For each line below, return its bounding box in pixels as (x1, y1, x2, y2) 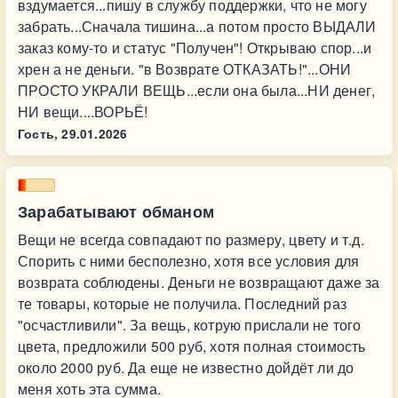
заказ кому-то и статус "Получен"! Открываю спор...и (18, 37, 372, 58)
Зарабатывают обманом (18, 200, 214, 223)
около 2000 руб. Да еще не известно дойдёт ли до (18, 357, 354, 378)
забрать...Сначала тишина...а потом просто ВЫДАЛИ (18, 16, 377, 36)
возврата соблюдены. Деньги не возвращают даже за (18, 272, 380, 292)
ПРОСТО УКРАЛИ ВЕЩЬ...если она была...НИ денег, (18, 80, 376, 100)
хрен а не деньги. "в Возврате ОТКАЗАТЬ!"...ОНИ (18, 59, 352, 79)
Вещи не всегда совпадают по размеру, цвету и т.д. (18, 229, 364, 250)
